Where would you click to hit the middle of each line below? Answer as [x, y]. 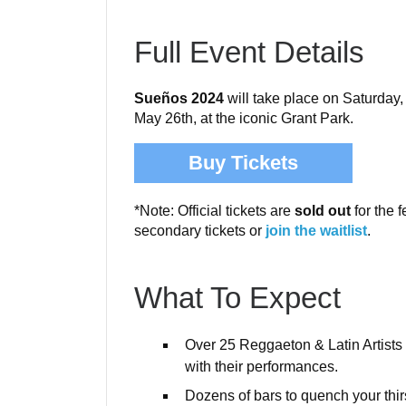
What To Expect [237, 297]
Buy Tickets [243, 163]
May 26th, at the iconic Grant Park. [244, 119]
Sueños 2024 [179, 99]
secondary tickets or [200, 231]
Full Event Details [249, 53]
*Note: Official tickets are [214, 211]
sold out [323, 211]
